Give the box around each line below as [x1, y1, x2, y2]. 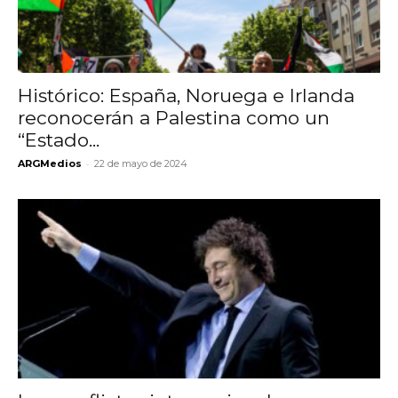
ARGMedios [18, 157, 82, 171]
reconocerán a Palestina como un [18, 107, 330, 130]
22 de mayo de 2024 [94, 157, 187, 171]
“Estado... [18, 129, 99, 152]
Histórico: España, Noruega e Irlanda [18, 84, 354, 107]
